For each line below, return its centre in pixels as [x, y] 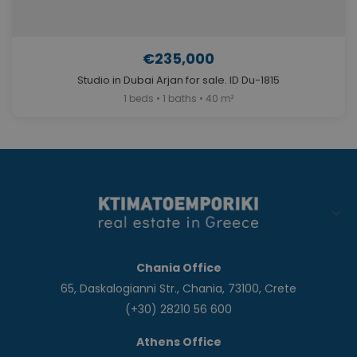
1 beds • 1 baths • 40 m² [178, 99]
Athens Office [178, 342]
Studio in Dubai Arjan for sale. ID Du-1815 [178, 80]
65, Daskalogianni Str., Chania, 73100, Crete [178, 289]
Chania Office [178, 268]
